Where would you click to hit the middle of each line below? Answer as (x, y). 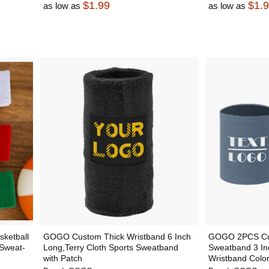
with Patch (62, 258)
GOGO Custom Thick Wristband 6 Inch (117, 237)
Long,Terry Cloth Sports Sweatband (110, 247)
